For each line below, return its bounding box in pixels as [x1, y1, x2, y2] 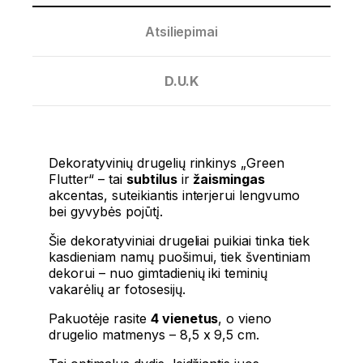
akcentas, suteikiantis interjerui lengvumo [49, 187, 301, 204]
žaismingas [193, 171, 266, 188]
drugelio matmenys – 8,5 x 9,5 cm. [49, 327, 260, 344]
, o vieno [218, 310, 272, 327]
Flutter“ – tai [49, 171, 126, 188]
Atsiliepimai [144, 23, 219, 41]
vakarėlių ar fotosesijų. [49, 281, 186, 298]
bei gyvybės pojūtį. [49, 203, 163, 220]
